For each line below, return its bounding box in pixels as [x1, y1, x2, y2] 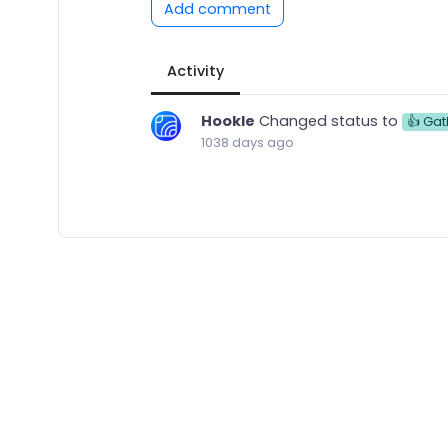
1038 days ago [200, 133, 294, 153]
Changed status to [254, 111, 402, 132]
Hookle [200, 111, 255, 132]
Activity [166, 61, 224, 82]
